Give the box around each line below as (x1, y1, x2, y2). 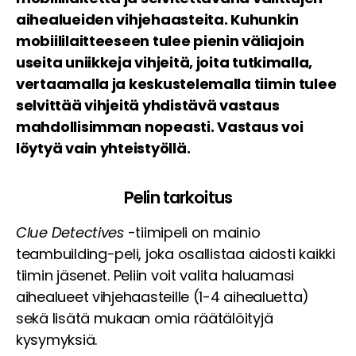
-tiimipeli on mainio (123, 222, 261, 243)
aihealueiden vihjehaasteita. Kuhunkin (16, 10, 300, 30)
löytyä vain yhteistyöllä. (16, 138, 191, 159)
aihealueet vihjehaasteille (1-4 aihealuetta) (16, 287, 310, 308)
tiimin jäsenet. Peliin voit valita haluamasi (16, 265, 295, 286)
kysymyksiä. (16, 330, 98, 350)
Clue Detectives (16, 222, 124, 243)
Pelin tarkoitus (124, 186, 232, 210)
